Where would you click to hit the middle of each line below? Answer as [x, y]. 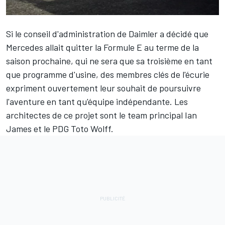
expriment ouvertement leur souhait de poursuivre [103, 88]
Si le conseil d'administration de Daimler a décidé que [107, 33]
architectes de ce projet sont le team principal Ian [101, 115]
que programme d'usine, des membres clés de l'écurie [108, 74]
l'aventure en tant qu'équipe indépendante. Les [97, 101]
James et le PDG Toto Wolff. [60, 128]
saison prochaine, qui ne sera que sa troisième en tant [109, 61]
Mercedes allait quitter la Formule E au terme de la [102, 47]
